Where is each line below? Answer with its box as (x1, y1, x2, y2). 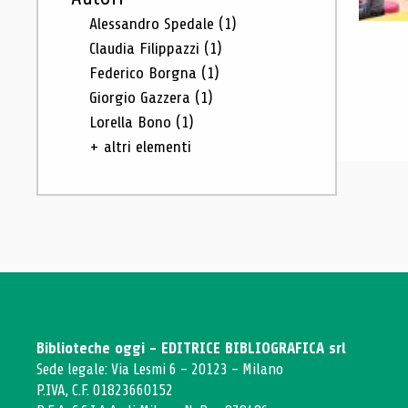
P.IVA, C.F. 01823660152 (36, 382, 173, 399)
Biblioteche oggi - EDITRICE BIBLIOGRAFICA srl (36, 340, 346, 357)
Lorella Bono (89, 113, 176, 131)
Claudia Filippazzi (89, 39, 204, 57)
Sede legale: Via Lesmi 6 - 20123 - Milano (36, 361, 283, 378)
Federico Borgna (89, 64, 201, 82)
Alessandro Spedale (89, 15, 219, 33)
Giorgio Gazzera (89, 88, 195, 107)
